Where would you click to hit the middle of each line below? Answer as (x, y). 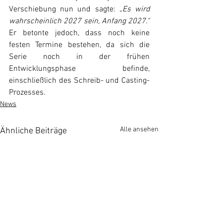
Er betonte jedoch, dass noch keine (79, 33)
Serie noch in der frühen (79, 57)
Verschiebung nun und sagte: (64, 9)
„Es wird (135, 9)
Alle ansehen (139, 130)
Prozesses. (27, 93)
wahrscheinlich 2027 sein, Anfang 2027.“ (79, 21)
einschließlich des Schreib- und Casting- (79, 81)
